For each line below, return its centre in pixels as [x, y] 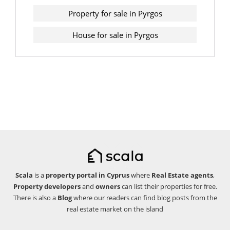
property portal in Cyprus [88, 175]
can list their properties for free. [168, 186]
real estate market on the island [115, 209]
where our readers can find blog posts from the [144, 198]
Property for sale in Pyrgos [115, 13]
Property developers [47, 186]
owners [108, 186]
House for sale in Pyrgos [115, 35]
